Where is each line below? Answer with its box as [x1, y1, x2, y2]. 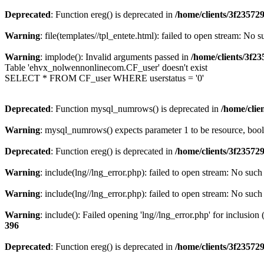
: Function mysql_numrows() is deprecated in [51, 104, 221, 114]
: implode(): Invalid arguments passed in [40, 52, 191, 62]
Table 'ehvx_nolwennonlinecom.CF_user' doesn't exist [5, 62, 207, 72]
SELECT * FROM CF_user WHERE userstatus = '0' [5, 73, 204, 83]
